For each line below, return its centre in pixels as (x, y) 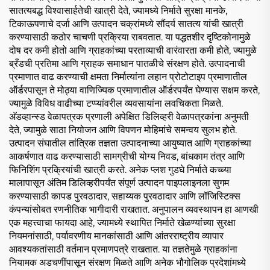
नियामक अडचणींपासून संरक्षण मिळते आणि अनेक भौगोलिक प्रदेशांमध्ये (127, 262)
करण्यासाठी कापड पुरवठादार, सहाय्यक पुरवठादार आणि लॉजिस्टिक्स (125, 196)
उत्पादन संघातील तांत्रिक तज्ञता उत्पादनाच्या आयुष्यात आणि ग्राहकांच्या (130, 143)
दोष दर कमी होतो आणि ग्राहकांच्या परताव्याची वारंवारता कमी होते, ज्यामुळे (133, 50)
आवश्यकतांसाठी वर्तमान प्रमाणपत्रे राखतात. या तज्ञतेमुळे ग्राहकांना (123, 249)
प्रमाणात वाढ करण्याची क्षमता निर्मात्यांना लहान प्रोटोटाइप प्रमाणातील (128, 77)
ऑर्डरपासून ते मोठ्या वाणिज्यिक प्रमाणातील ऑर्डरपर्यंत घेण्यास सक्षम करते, (134, 90)
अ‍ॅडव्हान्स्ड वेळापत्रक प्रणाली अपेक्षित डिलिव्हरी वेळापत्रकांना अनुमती (129, 116)
